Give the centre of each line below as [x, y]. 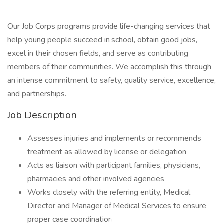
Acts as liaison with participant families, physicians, [114, 165]
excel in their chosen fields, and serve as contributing [98, 53]
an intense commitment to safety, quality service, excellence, [111, 80]
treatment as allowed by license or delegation [107, 152]
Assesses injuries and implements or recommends [114, 138]
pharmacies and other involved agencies [96, 179]
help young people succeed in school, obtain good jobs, [102, 40]
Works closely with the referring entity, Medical [109, 192]
